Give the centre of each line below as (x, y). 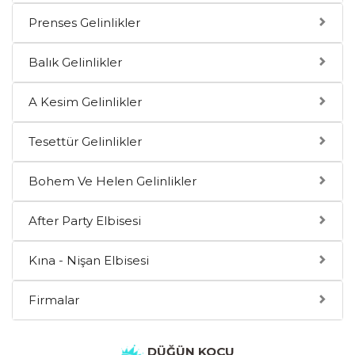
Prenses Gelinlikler (84, 23)
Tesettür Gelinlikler (85, 142)
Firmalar (54, 300)
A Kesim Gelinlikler (85, 102)
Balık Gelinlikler (75, 63)
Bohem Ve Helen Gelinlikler (113, 181)
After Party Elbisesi (85, 221)
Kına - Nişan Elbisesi (89, 261)
